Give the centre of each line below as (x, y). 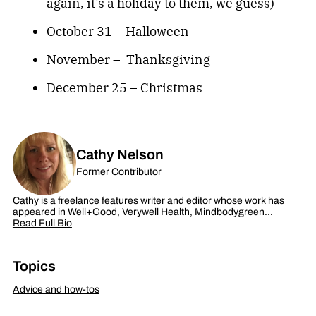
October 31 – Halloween (117, 31)
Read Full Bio (42, 224)
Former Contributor (119, 172)
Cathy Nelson (120, 155)
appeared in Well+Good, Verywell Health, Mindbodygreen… (142, 212)
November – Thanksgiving (128, 59)
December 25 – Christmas (124, 87)
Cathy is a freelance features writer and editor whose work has (148, 201)
